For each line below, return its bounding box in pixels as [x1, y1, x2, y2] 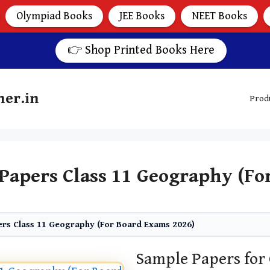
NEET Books [192, 10, 247, 22]
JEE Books [119, 10, 165, 22]
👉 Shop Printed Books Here [67, 43, 215, 57]
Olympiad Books [16, 10, 92, 22]
